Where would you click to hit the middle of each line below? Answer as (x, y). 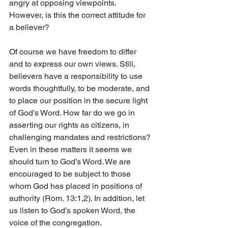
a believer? (30, 27)
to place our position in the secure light (79, 101)
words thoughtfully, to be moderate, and (80, 89)
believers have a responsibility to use (77, 76)
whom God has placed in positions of (77, 186)
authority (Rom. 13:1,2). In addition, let (78, 198)
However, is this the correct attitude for (78, 15)
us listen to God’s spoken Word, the (73, 211)
